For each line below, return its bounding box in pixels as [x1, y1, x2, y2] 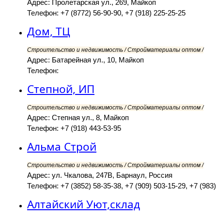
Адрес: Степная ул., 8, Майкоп [27, 113, 129, 122]
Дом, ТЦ [27, 24, 70, 39]
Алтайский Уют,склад [27, 197, 140, 212]
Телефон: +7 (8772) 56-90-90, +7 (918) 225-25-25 [27, 9, 186, 17]
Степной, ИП [27, 81, 94, 97]
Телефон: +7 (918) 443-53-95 [27, 124, 121, 133]
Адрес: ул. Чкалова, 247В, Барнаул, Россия [27, 171, 172, 180]
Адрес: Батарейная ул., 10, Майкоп [27, 56, 144, 64]
